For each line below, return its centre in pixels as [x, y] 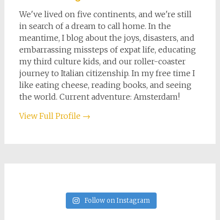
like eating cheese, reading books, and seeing [105, 85]
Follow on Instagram [117, 200]
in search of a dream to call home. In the [95, 26]
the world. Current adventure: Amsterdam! [99, 96]
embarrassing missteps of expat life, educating [107, 49]
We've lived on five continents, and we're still [105, 14]
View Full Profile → [55, 116]
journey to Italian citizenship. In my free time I [107, 73]
